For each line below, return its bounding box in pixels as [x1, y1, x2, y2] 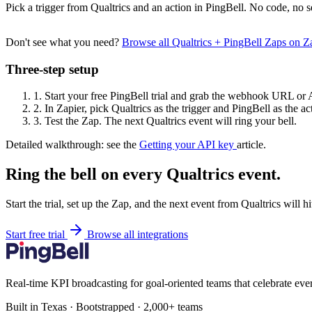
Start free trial [6, 228, 68, 241]
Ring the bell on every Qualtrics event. [6, 165, 281, 184]
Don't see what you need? [6, 36, 122, 48]
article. [237, 139, 266, 151]
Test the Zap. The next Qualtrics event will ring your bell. [42, 115, 297, 127]
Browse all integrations [87, 228, 188, 241]
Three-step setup [6, 61, 99, 77]
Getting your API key [139, 139, 237, 151]
